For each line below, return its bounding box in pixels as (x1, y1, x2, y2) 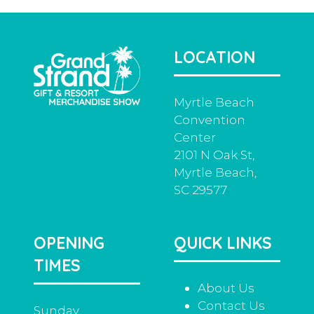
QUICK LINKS (174, 232, 272, 253)
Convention (174, 111, 245, 127)
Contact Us (198, 297, 266, 313)
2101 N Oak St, (174, 146, 254, 162)
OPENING (34, 232, 104, 253)
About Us (198, 280, 255, 295)
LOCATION (174, 46, 255, 67)
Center (174, 129, 216, 144)
